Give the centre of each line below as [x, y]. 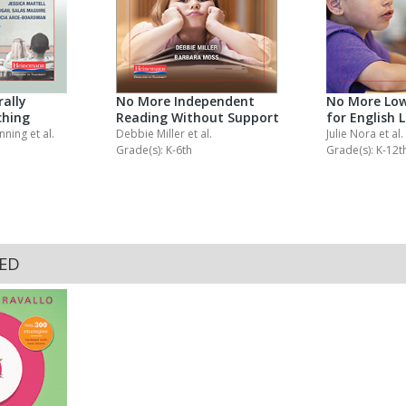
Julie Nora [353, 134]
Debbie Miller [152, 134]
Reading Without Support [198, 118]
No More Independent [185, 101]
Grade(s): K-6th [154, 150]
